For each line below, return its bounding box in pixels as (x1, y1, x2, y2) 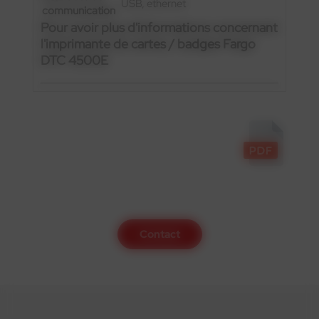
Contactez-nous (41, 68, 117, 83)
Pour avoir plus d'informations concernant (41, 19, 278, 36)
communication (42, 3, 116, 18)
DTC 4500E (41, 51, 109, 68)
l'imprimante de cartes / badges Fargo (41, 35, 256, 52)
